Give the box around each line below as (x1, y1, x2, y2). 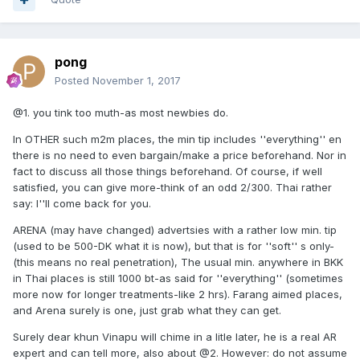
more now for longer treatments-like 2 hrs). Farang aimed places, (13, 288, 342, 301)
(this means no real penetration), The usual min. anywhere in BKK (13, 256, 343, 268)
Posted (55, 74, 92, 87)
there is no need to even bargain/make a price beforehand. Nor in (13, 149, 346, 162)
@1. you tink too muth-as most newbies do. (13, 106, 228, 119)
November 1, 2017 (92, 74, 181, 87)
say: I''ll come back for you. (13, 197, 151, 210)
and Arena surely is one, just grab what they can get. (13, 304, 281, 317)
